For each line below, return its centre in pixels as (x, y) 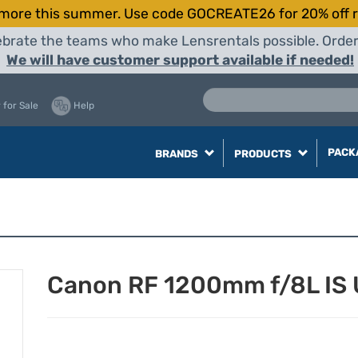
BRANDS (177, 154)
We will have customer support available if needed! (180, 60)
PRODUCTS (264, 154)
